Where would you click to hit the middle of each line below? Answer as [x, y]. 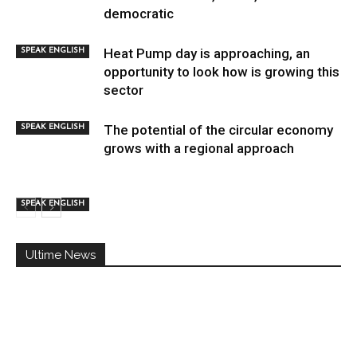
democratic [139, 13]
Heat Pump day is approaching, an [207, 53]
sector [124, 90]
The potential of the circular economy [218, 129]
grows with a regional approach [199, 148]
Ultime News [61, 255]
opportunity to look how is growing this [222, 71]
